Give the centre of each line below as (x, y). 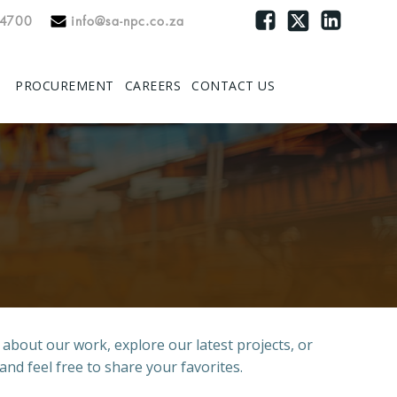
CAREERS (152, 85)
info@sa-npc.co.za (128, 21)
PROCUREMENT (65, 85)
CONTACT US (233, 85)
